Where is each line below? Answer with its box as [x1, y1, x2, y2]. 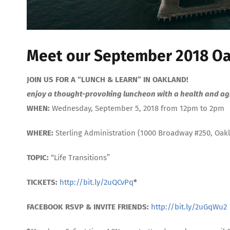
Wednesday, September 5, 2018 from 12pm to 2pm [50, 104, 224, 113]
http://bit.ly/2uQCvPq [60, 178, 133, 187]
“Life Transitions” [51, 153, 110, 163]
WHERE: [27, 128, 53, 138]
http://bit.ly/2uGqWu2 [151, 202, 227, 212]
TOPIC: [27, 153, 51, 163]
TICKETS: [27, 178, 57, 187]
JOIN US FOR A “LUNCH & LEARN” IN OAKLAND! [27, 75, 188, 85]
